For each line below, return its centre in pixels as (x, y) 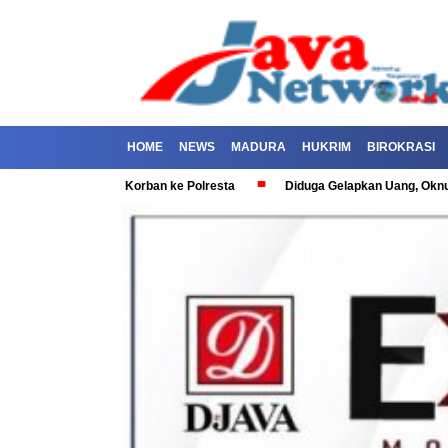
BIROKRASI (401, 147)
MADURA (258, 147)
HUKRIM (326, 147)
